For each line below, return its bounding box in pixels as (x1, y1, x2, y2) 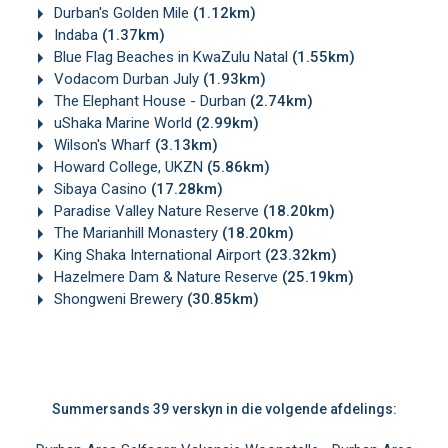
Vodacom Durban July (50, 69, 203, 88)
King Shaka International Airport (50, 246, 265, 265)
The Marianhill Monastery (50, 224, 222, 243)
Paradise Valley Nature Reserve (50, 202, 263, 221)
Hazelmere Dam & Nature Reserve (50, 268, 282, 287)
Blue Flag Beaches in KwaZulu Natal (50, 47, 292, 66)
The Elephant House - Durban (50, 91, 250, 110)
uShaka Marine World (50, 113, 196, 132)
